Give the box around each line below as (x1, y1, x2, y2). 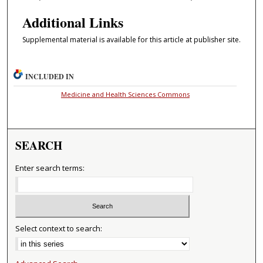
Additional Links (22, 11, 123, 32)
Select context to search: (15, 222, 103, 234)
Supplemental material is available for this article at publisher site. (22, 34, 241, 45)
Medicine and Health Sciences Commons (60, 90, 190, 99)
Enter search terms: (15, 163, 85, 174)
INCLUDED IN (25, 72, 75, 82)
